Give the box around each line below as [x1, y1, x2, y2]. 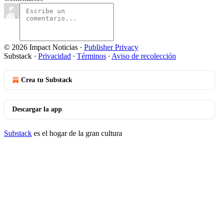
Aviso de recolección [111, 52, 176, 60]
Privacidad [38, 52, 71, 60]
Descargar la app [12, 106, 62, 113]
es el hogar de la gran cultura [32, 129, 122, 137]
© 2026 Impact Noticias [4, 43, 78, 51]
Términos [77, 52, 106, 60]
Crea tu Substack [21, 76, 72, 84]
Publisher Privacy [84, 43, 138, 51]
